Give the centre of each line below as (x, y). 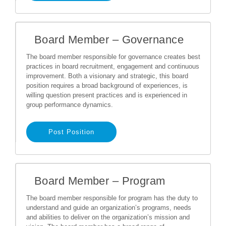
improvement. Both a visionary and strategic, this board (107, 76)
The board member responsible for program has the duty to (112, 198)
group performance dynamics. (70, 105)
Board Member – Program (100, 181)
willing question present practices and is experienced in (107, 95)
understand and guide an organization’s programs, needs (109, 208)
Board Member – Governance (109, 40)
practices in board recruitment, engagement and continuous (113, 66)
